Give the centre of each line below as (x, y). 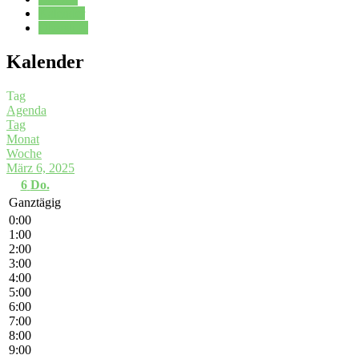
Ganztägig (35, 202)
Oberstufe (63, 27)
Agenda (26, 110)
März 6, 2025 (40, 167)
